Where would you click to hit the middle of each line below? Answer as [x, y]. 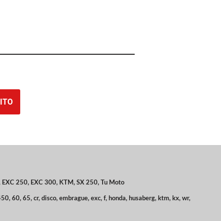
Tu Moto [112, 182]
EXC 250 [15, 182]
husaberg [142, 198]
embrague [74, 198]
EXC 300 [43, 182]
